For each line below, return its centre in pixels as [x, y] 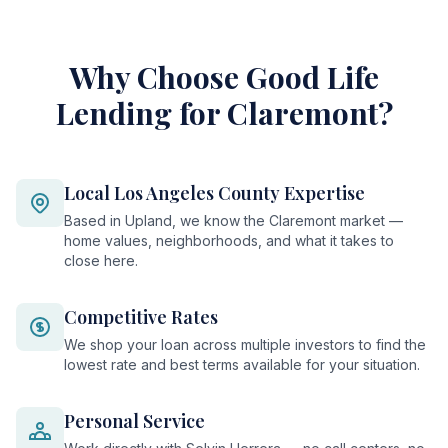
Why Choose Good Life [224, 77]
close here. [101, 260]
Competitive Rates [141, 317]
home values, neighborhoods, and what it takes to [229, 240]
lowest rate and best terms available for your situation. [242, 364]
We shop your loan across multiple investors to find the [245, 344]
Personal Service [134, 421]
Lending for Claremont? [224, 113]
